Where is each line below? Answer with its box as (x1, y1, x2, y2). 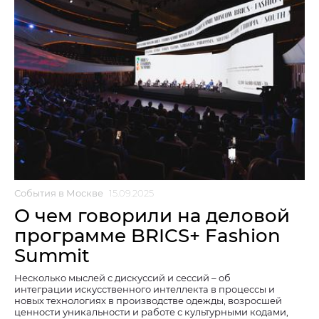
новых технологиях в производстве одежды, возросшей (14, 295, 282, 307)
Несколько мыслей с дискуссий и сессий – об (14, 272, 231, 284)
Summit (14, 244, 90, 268)
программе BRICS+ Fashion (14, 224, 281, 248)
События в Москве (14, 187, 103, 199)
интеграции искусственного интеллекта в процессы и (14, 283, 275, 296)
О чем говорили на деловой (14, 204, 290, 228)
